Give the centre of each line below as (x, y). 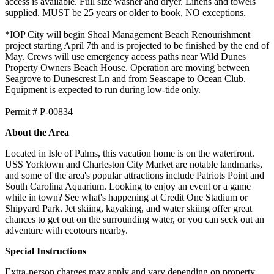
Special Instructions (46, 251)
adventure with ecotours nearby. (66, 230)
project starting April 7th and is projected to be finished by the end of (137, 45)
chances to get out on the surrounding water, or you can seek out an (135, 219)
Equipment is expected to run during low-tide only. (103, 89)
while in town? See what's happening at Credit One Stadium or (126, 197)
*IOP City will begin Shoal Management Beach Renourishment (128, 34)
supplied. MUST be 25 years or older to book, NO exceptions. (125, 12)
